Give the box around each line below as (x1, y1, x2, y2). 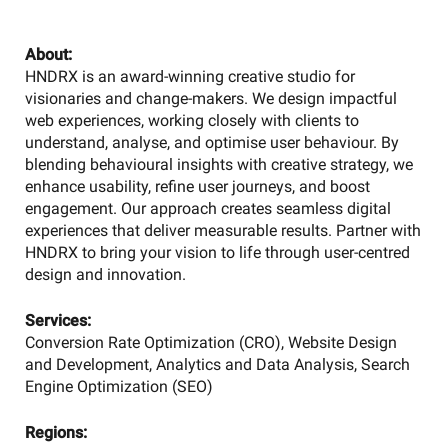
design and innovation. (24, 265, 186, 284)
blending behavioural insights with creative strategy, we (24, 155, 413, 174)
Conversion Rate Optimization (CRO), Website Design (24, 333, 397, 352)
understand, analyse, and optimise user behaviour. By (24, 133, 399, 152)
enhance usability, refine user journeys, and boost (24, 177, 370, 196)
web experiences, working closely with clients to (24, 111, 359, 130)
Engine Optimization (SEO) (24, 377, 213, 396)
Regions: (24, 423, 87, 442)
